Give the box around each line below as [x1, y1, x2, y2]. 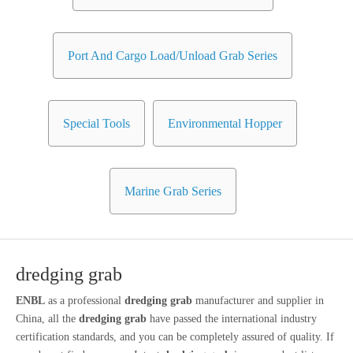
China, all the [16, 313, 79, 325]
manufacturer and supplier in [192, 295, 324, 307]
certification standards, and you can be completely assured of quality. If [16, 331, 334, 344]
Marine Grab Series [124, 184, 221, 199]
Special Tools [63, 117, 130, 131]
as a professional [45, 295, 124, 307]
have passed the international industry [147, 313, 317, 325]
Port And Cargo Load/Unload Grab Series [68, 49, 277, 63]
